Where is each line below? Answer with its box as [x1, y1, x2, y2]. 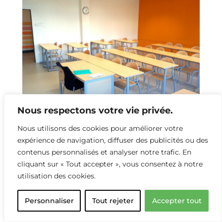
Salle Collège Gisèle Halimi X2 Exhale [44, 188, 178, 198]
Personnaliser [24, 196, 74, 205]
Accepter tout [152, 196, 202, 205]
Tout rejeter [92, 196, 134, 205]
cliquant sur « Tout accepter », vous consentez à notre [17, 160, 203, 168]
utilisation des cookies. [17, 171, 96, 180]
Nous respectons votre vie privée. [17, 105, 173, 116]
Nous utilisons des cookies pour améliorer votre [17, 124, 183, 133]
